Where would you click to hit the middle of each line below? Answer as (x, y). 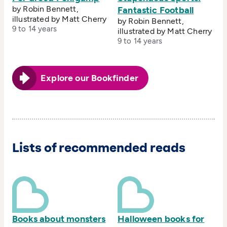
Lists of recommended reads (99, 148)
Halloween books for (161, 219)
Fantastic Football (156, 10)
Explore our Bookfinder (89, 78)
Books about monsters (59, 219)
